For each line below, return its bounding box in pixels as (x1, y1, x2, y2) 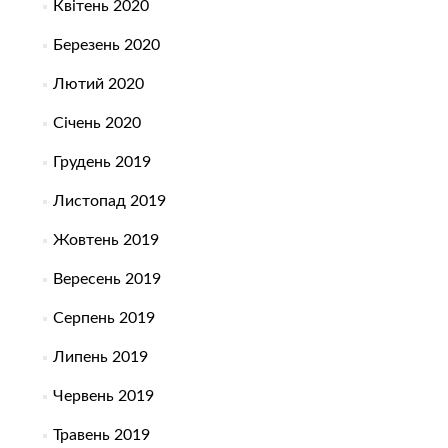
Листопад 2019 (52, 193, 166, 210)
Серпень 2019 (52, 310, 155, 327)
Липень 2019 (52, 349, 148, 366)
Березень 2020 (52, 37, 160, 54)
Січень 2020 (52, 115, 141, 132)
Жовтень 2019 (52, 232, 159, 249)
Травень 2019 (52, 427, 150, 444)
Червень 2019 (52, 388, 154, 405)
